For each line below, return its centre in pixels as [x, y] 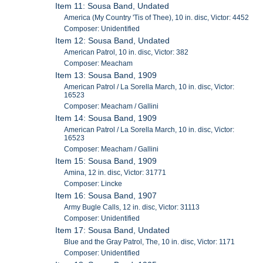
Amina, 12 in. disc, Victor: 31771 [115, 172]
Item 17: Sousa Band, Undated [113, 230]
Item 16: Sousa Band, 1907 [106, 195]
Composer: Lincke [93, 183]
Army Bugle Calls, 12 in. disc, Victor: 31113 [132, 207]
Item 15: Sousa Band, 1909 [106, 161]
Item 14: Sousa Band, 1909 [106, 118]
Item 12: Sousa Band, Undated [113, 40]
